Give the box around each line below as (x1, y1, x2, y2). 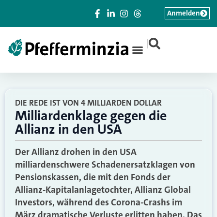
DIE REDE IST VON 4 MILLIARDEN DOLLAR (15, 97, 162, 108)
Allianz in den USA (15, 121, 122, 138)
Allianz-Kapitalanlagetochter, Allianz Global (15, 184, 191, 196)
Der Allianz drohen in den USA (15, 146, 137, 158)
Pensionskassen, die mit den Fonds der (15, 171, 170, 183)
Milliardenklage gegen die (15, 107, 167, 124)
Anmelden (167, 8, 200, 18)
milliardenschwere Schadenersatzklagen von (15, 158, 195, 170)
